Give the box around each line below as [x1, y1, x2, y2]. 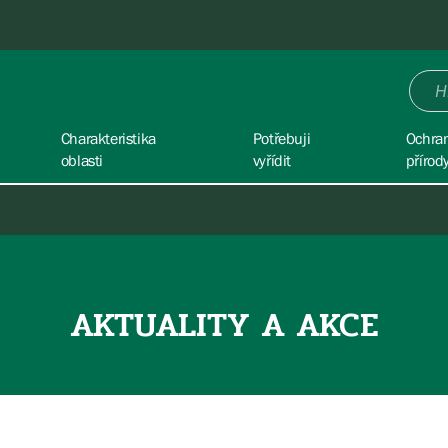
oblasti [60, 151, 103, 169]
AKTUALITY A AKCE [69, 299, 379, 351]
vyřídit [252, 151, 292, 169]
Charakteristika [60, 129, 156, 147]
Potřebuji [252, 129, 311, 147]
